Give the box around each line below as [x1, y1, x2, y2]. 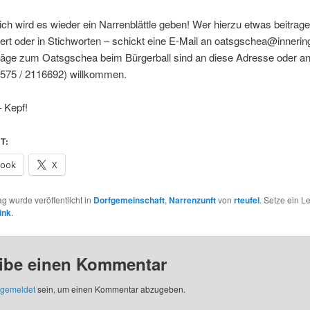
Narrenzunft [168, 194, 216, 207]
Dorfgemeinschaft [93, 194, 165, 207]
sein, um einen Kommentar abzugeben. [35, 283, 185, 295]
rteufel [233, 194, 259, 207]
